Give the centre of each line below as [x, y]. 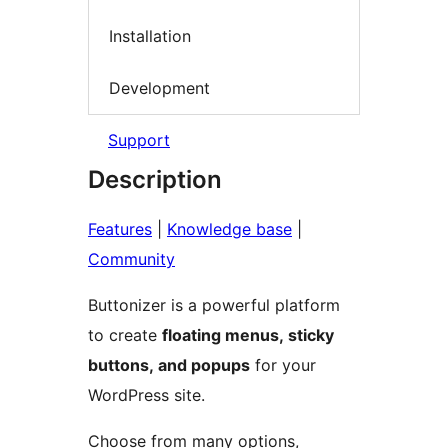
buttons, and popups [169, 364]
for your [283, 364]
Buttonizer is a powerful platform [214, 304]
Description [155, 179]
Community [131, 258]
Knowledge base [229, 228]
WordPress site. [146, 394]
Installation [150, 36]
